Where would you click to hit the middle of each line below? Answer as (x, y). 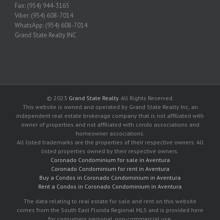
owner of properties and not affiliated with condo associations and (110, 124)
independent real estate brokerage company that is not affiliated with (110, 115)
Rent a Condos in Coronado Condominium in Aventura (110, 186)
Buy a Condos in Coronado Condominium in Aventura (110, 177)
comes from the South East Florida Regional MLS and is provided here (110, 210)
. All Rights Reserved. (146, 98)
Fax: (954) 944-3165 (42, 5)
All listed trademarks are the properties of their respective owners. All (110, 142)
